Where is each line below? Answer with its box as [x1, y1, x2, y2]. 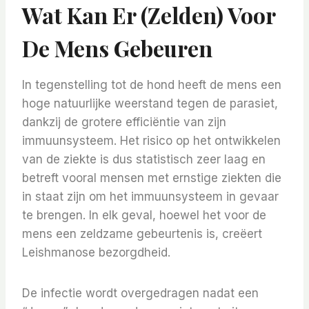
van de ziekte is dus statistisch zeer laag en [22, 152, 266, 167]
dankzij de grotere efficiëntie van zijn [22, 115, 226, 130]
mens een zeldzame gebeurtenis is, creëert [22, 227, 262, 241]
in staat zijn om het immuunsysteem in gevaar [22, 190, 279, 204]
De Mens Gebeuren [22, 33, 212, 63]
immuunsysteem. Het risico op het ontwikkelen [22, 134, 281, 148]
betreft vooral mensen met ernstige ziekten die [22, 171, 281, 186]
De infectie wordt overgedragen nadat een [22, 286, 259, 301]
